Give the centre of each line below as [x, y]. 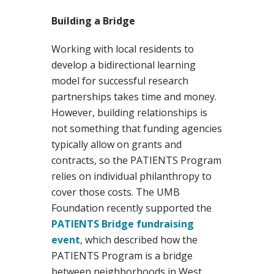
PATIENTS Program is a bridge [122, 256]
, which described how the [139, 240]
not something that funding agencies [137, 129]
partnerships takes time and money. [134, 97]
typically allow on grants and [117, 145]
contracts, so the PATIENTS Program [136, 161]
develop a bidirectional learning [124, 65]
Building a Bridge [93, 21]
